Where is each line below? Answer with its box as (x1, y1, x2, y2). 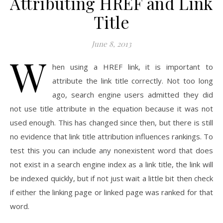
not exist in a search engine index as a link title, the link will (10, 159, 213, 169)
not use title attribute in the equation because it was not (10, 104, 213, 113)
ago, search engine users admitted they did (52, 90, 213, 100)
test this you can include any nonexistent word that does (10, 145, 213, 155)
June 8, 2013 (92, 39, 131, 49)
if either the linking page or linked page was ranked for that (10, 187, 213, 197)
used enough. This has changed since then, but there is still (10, 117, 213, 127)
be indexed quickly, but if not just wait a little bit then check (10, 173, 213, 183)
